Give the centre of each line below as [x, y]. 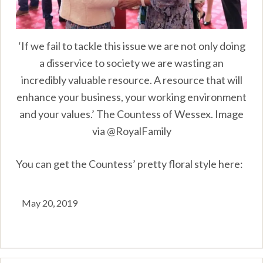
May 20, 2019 [50, 203]
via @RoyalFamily [131, 131]
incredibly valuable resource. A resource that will [131, 80]
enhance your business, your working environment [131, 97]
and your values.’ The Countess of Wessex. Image [131, 114]
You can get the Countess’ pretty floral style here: [130, 163]
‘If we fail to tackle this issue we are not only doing [131, 45]
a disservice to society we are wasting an [131, 63]
